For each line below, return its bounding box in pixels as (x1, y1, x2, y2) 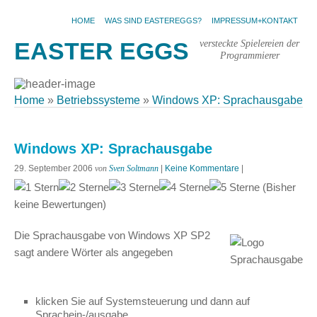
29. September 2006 (14, 163, 93, 173)
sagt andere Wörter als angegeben (14, 246, 173, 258)
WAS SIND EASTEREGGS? (105, 16, 202, 25)
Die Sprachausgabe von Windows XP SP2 (14, 229, 210, 241)
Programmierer (219, 50, 279, 61)
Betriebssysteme (57, 94, 140, 106)
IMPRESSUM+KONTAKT (212, 16, 298, 25)
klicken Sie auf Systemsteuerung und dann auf (35, 295, 250, 307)
